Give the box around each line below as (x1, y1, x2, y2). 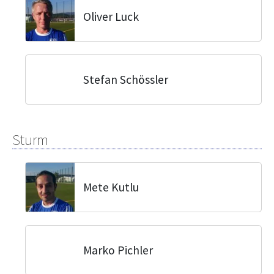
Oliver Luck (83, 9, 139, 24)
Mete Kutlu (83, 180, 139, 194)
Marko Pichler (83, 243, 153, 257)
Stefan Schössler (83, 72, 168, 87)
